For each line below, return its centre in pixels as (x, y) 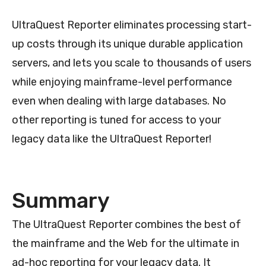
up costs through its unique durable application (127, 44)
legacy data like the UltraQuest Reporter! (112, 139)
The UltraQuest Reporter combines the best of (126, 224)
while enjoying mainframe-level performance (122, 82)
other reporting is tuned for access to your (116, 120)
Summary (61, 200)
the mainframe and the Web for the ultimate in (126, 243)
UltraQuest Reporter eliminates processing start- (132, 25)
